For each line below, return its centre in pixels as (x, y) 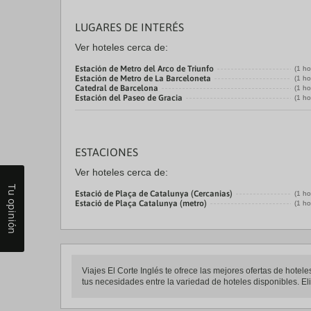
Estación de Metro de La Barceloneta (143, 78)
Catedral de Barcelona (117, 88)
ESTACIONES (107, 152)
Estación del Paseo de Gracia (129, 98)
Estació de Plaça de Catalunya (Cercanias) (154, 194)
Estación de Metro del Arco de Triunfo (144, 69)
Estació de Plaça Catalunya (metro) (141, 203)
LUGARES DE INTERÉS (129, 27)
